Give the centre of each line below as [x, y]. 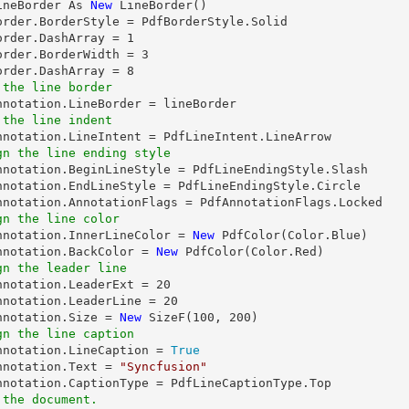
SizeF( [167, 317]
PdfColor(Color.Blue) [291, 235]
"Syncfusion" [163, 367]
